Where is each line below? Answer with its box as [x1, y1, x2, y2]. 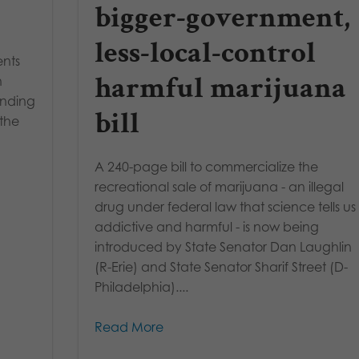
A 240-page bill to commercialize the [95, 159, 319, 175]
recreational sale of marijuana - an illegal [95, 179, 345, 196]
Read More [95, 319, 164, 336]
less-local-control [95, 34, 317, 73]
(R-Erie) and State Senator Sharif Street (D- [95, 259, 349, 276]
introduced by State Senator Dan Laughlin [95, 239, 353, 256]
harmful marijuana [95, 69, 347, 108]
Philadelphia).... [95, 279, 189, 296]
